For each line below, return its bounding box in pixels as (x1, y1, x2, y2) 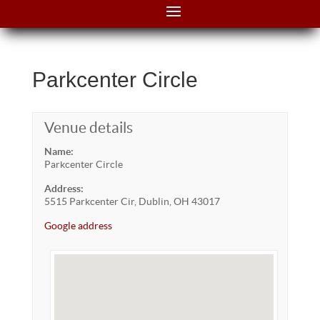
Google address (44, 220, 112, 231)
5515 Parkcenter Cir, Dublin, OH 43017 (44, 196, 220, 207)
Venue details (44, 119, 133, 136)
